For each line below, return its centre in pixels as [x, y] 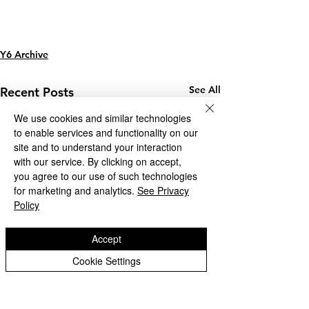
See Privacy [163, 190]
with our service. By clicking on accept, [98, 161]
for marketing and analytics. [74, 190]
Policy [27, 205]
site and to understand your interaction [98, 147]
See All [205, 90]
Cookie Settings [106, 261]
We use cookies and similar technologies [102, 118]
